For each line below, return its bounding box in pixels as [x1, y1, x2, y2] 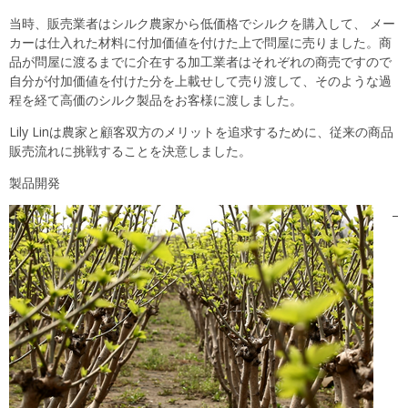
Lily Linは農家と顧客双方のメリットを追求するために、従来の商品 [9, 122, 393, 140]
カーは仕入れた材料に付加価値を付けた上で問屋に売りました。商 [9, 33, 392, 51]
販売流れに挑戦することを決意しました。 [9, 141, 251, 159]
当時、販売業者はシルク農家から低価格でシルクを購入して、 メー [9, 14, 395, 32]
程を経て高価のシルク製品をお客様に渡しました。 [9, 90, 302, 108]
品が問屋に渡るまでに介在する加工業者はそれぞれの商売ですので [9, 52, 392, 70]
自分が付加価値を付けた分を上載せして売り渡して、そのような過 [9, 71, 392, 89]
